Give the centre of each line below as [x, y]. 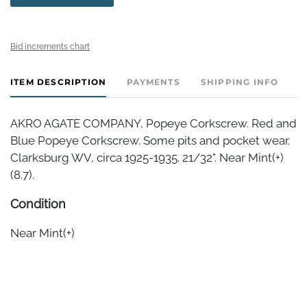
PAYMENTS [153, 82]
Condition [38, 204]
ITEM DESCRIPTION [59, 82]
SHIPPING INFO [240, 82]
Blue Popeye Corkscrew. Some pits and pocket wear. [150, 140]
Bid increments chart [50, 46]
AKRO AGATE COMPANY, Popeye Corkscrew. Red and [153, 123]
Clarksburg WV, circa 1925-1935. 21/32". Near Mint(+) [147, 157]
